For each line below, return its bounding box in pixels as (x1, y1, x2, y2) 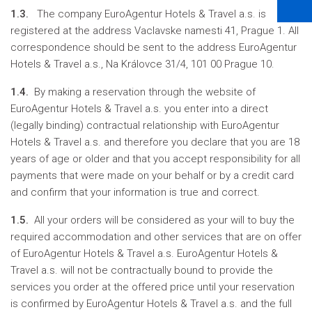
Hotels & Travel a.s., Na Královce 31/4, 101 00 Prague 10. (10, 58, 274, 70)
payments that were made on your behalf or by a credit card (10, 169, 294, 182)
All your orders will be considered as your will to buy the (29, 214, 295, 226)
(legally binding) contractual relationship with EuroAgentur (10, 119, 279, 132)
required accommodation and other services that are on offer (10, 231, 302, 243)
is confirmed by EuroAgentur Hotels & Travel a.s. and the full (10, 297, 292, 310)
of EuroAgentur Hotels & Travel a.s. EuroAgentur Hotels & (10, 247, 278, 260)
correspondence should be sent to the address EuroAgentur (10, 41, 297, 54)
